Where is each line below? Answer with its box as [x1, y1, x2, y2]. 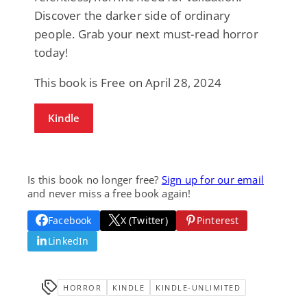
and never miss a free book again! [27, 186, 191, 200]
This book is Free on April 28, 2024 [34, 74, 221, 90]
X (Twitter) [120, 213, 168, 227]
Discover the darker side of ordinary [34, 7, 231, 23]
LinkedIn [48, 234, 89, 247]
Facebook [48, 213, 92, 227]
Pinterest [196, 213, 239, 227]
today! [34, 44, 69, 60]
